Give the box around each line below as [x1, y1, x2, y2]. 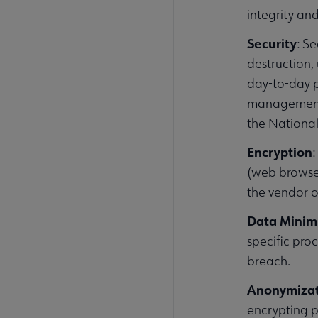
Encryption [247, 143, 313, 160]
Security [247, 34, 297, 52]
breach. [247, 252, 291, 269]
